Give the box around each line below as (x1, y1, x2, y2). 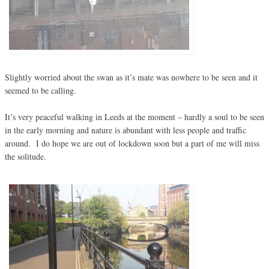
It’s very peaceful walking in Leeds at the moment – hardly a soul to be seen (5, 111, 264, 123)
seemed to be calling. (5, 85, 76, 97)
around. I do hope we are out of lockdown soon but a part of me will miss (5, 138, 259, 150)
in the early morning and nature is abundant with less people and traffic (5, 124, 246, 136)
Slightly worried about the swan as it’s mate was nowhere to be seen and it (5, 71, 258, 83)
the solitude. (5, 151, 46, 163)
